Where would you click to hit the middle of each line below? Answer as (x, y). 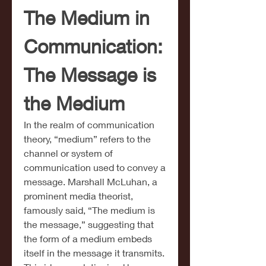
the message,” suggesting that (89, 224)
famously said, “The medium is (89, 210)
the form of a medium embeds (88, 238)
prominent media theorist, (78, 196)
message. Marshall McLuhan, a (91, 181)
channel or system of (68, 153)
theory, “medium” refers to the (87, 139)
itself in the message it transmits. (94, 253)
